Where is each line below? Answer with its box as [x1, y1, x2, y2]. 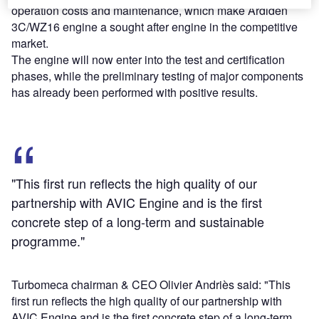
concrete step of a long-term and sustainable [11, 212, 264, 231]
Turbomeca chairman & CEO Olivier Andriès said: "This [11, 276, 291, 293]
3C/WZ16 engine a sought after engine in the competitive [11, 19, 298, 36]
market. [11, 35, 48, 52]
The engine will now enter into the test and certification [11, 51, 285, 68]
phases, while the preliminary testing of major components [11, 68, 303, 85]
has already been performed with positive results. [11, 84, 258, 101]
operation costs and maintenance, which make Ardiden [11, 2, 288, 19]
